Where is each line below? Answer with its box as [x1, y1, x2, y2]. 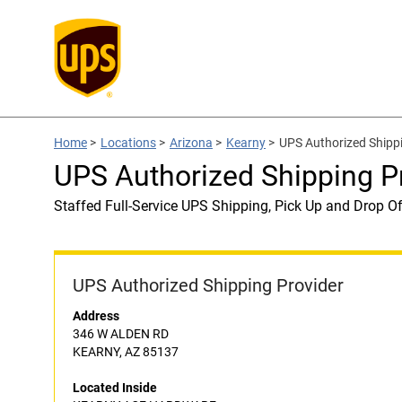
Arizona [170, 135, 213, 150]
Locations [100, 135, 156, 150]
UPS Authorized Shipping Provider [73, 275, 344, 296]
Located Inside [73, 380, 157, 395]
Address [73, 309, 119, 323]
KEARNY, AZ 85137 [73, 345, 179, 359]
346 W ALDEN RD [73, 327, 169, 341]
